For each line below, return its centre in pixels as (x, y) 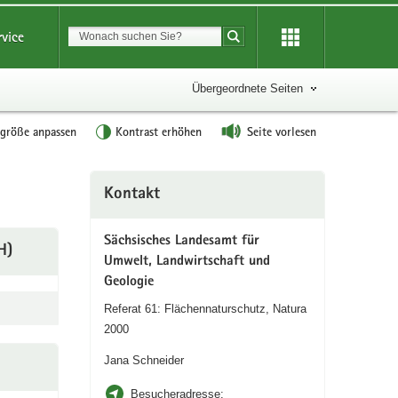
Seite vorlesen (282, 131)
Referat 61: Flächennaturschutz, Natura (205, 309)
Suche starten (275, 45)
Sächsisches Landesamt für (181, 242)
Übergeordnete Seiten (247, 88)
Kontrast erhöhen (159, 131)
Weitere (110, 179)
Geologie (128, 283)
